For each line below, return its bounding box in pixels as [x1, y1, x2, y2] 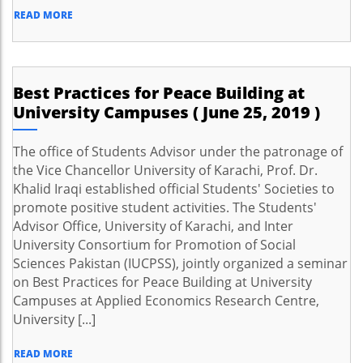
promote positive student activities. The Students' [13, 199, 317, 216]
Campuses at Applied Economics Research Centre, [13, 292, 319, 310]
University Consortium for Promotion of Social [13, 236, 296, 254]
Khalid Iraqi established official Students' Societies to [13, 180, 335, 198]
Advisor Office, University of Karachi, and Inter [13, 217, 293, 235]
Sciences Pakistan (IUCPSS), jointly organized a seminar [13, 254, 348, 272]
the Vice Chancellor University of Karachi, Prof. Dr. [13, 161, 318, 179]
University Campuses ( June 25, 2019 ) [13, 101, 320, 123]
